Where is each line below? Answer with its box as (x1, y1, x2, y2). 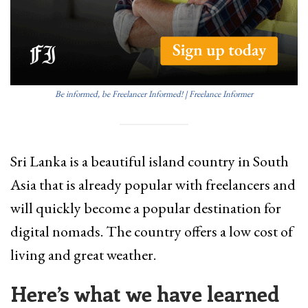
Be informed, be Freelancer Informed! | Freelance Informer (55, 87, 253, 100)
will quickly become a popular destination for (10, 198, 281, 219)
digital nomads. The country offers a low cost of (10, 221, 293, 242)
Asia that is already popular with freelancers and (10, 175, 296, 195)
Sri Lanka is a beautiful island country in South (10, 151, 289, 172)
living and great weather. (10, 245, 156, 265)
